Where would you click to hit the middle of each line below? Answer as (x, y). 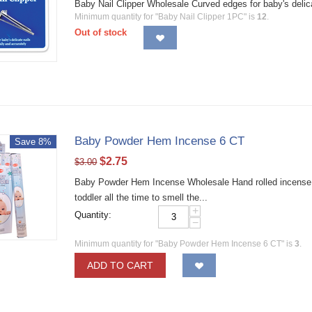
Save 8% (33, 142)
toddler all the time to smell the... (141, 197)
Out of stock (101, 32)
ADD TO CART (120, 265)
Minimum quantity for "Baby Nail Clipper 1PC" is (166, 17)
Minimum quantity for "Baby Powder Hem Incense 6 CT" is (185, 244)
